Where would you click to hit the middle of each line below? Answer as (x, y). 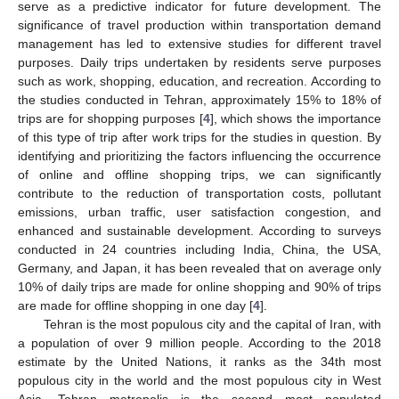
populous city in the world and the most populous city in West (199, 380)
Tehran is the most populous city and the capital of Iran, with (212, 324)
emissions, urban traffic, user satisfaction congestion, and (199, 212)
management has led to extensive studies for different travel (199, 43)
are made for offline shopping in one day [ (135, 305)
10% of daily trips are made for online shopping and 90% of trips (199, 286)
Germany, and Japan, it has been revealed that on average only (199, 268)
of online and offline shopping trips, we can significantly (199, 174)
